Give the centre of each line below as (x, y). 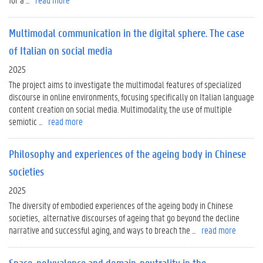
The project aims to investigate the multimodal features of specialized (125, 84)
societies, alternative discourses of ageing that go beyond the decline (124, 218)
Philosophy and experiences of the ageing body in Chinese (127, 154)
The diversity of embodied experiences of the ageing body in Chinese (121, 205)
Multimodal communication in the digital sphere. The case (127, 33)
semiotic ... (26, 121)
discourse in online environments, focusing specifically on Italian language (131, 96)
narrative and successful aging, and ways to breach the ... (102, 230)
